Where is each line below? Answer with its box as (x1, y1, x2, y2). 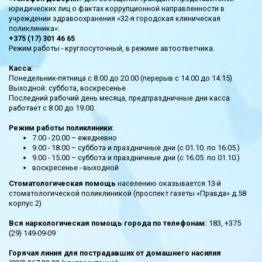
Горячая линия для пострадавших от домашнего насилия (9, 249, 221, 257)
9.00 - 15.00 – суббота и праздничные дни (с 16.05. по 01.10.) (32, 153, 240, 162)
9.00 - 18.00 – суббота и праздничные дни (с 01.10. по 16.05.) (32, 143, 240, 152)
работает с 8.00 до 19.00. (9, 104, 95, 112)
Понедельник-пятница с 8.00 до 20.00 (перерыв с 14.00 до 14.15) (9, 74, 232, 82)
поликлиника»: (9, 24, 60, 33)
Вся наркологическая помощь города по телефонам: (9, 219, 209, 227)
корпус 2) (9, 199, 43, 208)
